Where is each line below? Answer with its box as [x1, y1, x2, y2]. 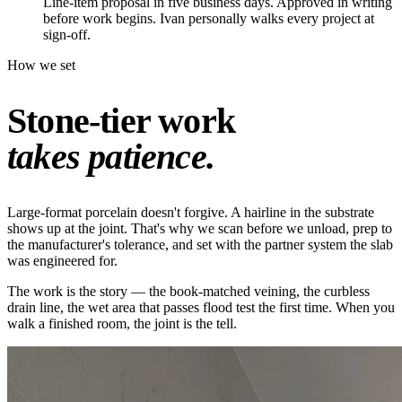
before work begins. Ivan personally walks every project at [43, 11, 374, 27]
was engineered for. [7, 253, 118, 269]
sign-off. [43, 27, 91, 43]
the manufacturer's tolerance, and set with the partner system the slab [7, 237, 393, 253]
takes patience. [7, 136, 214, 178]
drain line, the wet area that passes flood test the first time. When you [7, 300, 395, 316]
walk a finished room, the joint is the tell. [7, 316, 237, 332]
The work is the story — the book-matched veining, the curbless [7, 284, 370, 300]
